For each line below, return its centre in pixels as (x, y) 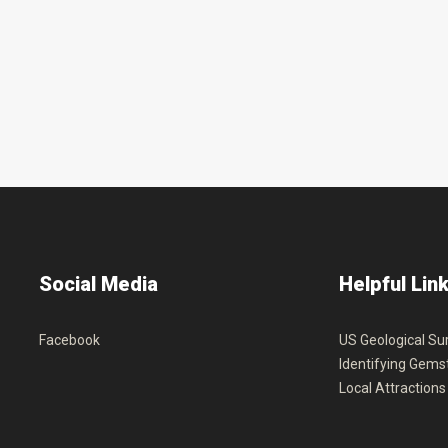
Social (67, 284)
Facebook (69, 340)
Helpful (372, 284)
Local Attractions (392, 388)
